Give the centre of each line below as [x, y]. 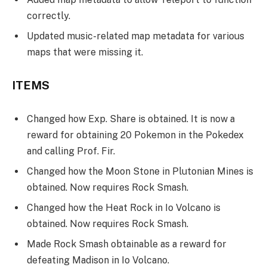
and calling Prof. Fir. [71, 151]
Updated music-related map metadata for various [136, 36]
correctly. [49, 15]
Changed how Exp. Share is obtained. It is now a [131, 119]
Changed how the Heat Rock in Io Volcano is [124, 208]
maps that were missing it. [85, 52]
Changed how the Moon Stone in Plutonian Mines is [140, 172]
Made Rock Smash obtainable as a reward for [127, 244]
